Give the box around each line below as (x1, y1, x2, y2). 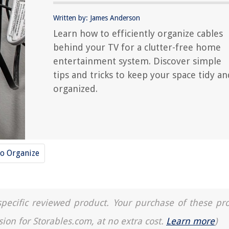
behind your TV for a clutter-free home (53, 42, 221, 53)
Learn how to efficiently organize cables (53, 28, 223, 39)
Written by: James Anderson (53, 14, 140, 22)
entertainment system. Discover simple (53, 56, 221, 66)
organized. (53, 83, 98, 94)
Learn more (166, 216, 215, 226)
